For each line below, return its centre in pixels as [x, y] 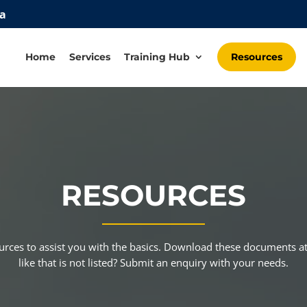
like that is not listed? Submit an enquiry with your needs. [153, 262]
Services [89, 57]
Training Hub [157, 57]
